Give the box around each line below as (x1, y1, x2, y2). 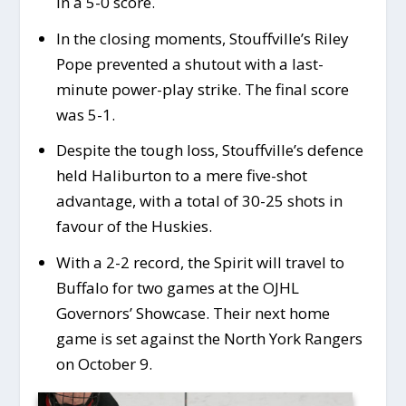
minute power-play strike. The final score (55, 78, 349, 100)
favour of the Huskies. (55, 216, 212, 237)
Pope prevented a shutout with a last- (55, 53, 324, 74)
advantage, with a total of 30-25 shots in (55, 190, 343, 212)
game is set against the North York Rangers (55, 328, 362, 350)
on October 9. (55, 353, 152, 375)
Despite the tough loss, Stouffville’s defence (55, 140, 363, 161)
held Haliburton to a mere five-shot (55, 165, 307, 187)
